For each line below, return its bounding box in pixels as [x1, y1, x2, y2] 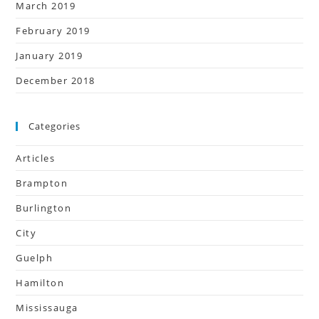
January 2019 [16, 48, 83, 62]
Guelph [16, 251, 53, 264]
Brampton [16, 176, 68, 189]
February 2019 [16, 23, 90, 37]
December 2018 [16, 73, 95, 87]
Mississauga [16, 300, 78, 314]
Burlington [16, 201, 72, 214]
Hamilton [16, 276, 65, 289]
